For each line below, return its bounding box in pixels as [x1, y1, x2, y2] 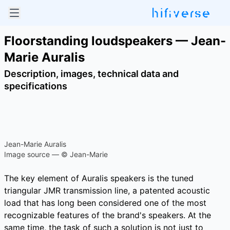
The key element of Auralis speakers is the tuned [4, 173, 194, 183]
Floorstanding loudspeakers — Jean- [4, 33, 226, 48]
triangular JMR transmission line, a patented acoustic [4, 185, 210, 196]
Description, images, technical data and [4, 68, 179, 79]
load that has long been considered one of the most [4, 198, 206, 208]
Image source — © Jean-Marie [4, 150, 108, 159]
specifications [4, 81, 67, 91]
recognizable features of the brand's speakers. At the [4, 210, 211, 220]
